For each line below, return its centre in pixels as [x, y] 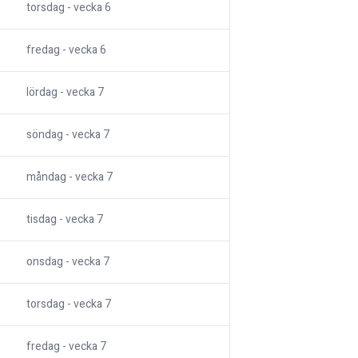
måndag [46, 177]
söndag [45, 135]
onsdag [45, 262]
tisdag [42, 220]
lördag [42, 93]
